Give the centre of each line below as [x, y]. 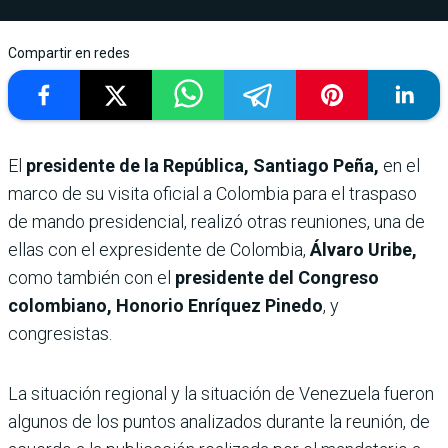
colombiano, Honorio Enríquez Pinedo [165, 305]
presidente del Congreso [277, 277]
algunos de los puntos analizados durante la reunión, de [219, 421]
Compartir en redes [69, 52]
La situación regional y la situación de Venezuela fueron [221, 393]
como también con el [91, 277]
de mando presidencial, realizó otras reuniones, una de [216, 221]
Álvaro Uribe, [363, 249]
